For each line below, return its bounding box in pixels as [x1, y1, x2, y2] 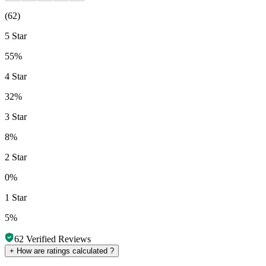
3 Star [5, 111, 27, 122]
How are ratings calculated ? [14, 246, 114, 255]
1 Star [5, 192, 27, 202]
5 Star [5, 30, 27, 41]
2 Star [5, 151, 27, 162]
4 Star [5, 71, 27, 81]
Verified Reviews [24, 233, 91, 244]
